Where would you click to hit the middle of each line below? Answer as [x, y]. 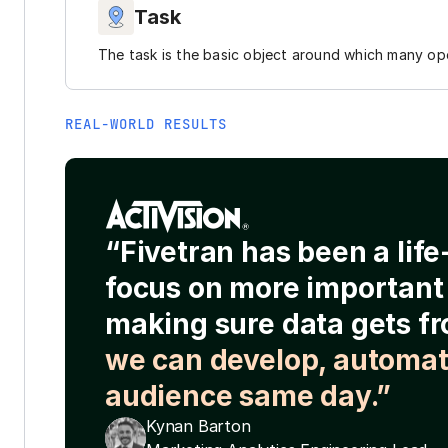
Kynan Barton [198, 426]
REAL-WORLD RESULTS [146, 124]
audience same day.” [248, 396]
